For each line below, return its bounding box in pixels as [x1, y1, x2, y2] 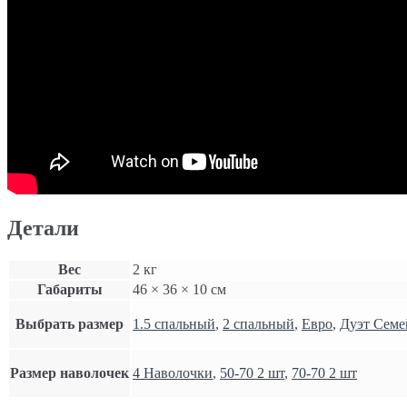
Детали [7, 215, 79, 240]
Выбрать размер [15, 315, 124, 332]
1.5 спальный [133, 315, 215, 332]
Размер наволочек [10, 364, 129, 381]
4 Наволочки [133, 364, 213, 381]
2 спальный [223, 315, 294, 332]
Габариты [36, 281, 103, 297]
